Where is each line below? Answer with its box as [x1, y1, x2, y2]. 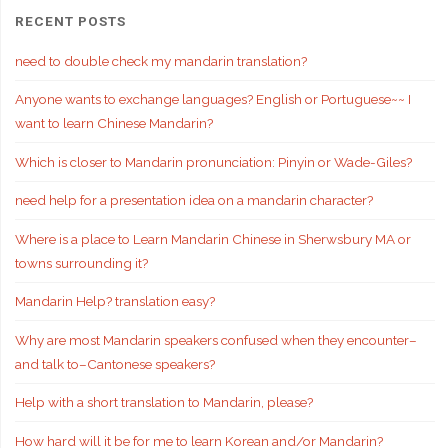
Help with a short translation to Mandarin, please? [14, 394, 313, 411]
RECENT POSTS [14, 13, 126, 30]
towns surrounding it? [14, 254, 148, 271]
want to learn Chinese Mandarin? [14, 115, 213, 132]
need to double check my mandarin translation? [14, 52, 307, 69]
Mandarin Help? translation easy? [14, 293, 215, 310]
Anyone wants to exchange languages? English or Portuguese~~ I [14, 91, 411, 108]
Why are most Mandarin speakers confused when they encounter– [14, 331, 417, 348]
